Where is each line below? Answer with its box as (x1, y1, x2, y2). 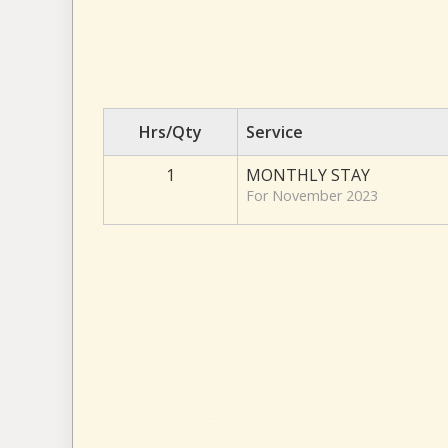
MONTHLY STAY (246, 164, 370, 186)
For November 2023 (246, 186, 378, 205)
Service (246, 121, 303, 143)
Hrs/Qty (139, 121, 202, 143)
